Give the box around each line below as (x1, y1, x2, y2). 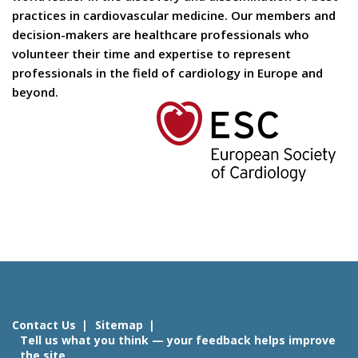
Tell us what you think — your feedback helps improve (20, 332, 336, 348)
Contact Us (12, 317, 76, 333)
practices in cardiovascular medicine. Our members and (12, 7, 336, 24)
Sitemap (95, 317, 143, 333)
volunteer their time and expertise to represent (12, 46, 291, 62)
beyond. (12, 84, 58, 101)
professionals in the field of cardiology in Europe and (12, 65, 323, 82)
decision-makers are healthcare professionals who (12, 26, 309, 43)
